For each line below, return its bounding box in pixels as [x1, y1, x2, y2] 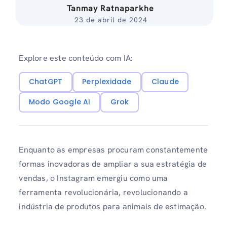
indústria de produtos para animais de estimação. [19, 201, 206, 212]
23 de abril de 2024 [74, 15, 147, 24]
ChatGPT [28, 77, 63, 87]
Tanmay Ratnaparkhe [67, 3, 155, 14]
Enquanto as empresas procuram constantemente [19, 144, 208, 156]
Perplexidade [82, 77, 132, 87]
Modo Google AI [28, 97, 91, 107]
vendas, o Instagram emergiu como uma [19, 173, 168, 184]
